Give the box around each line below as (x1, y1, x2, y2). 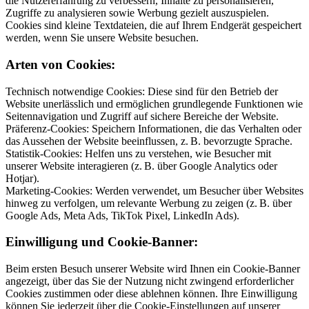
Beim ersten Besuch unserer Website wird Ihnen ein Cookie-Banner (6, 262, 300, 275)
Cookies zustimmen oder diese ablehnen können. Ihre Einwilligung (6, 287, 297, 299)
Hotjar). (6, 172, 39, 184)
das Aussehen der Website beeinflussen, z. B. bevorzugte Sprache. (6, 134, 292, 147)
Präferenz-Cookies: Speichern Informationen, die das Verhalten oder (6, 122, 301, 134)
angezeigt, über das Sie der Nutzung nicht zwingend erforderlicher (6, 275, 294, 287)
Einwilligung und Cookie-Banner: (6, 235, 198, 250)
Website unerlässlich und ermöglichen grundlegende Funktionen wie (6, 97, 303, 110)
